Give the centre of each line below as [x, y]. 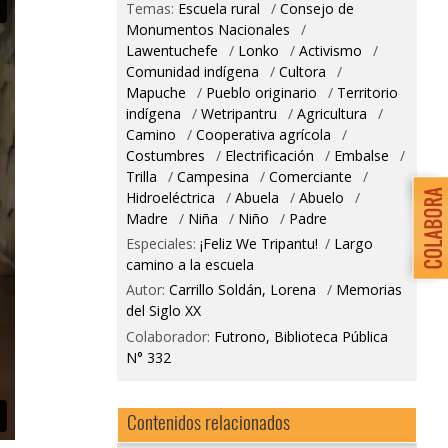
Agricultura [333, 113]
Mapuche [155, 92]
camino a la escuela [189, 265]
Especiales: [162, 244]
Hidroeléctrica [170, 197]
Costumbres [165, 155]
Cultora [302, 71]
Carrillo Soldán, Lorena [242, 290]
